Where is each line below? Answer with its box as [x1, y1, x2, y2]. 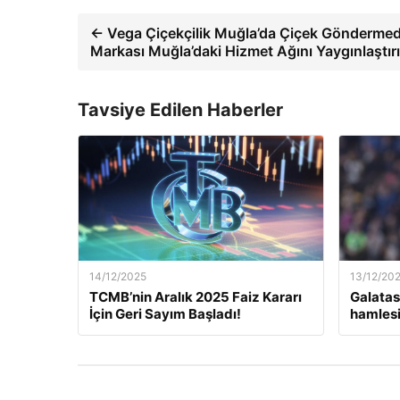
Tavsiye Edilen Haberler [78, 98, 283, 121]
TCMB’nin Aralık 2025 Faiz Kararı [89, 287, 302, 305]
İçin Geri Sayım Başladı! [89, 304, 241, 322]
